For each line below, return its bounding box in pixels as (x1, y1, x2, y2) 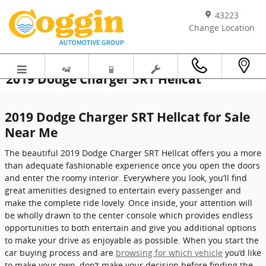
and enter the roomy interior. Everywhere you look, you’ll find (5, 172, 247, 183)
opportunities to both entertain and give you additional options (5, 221, 256, 233)
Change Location (188, 22, 255, 33)
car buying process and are (5, 246, 116, 258)
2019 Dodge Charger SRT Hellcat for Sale (5, 109, 250, 125)
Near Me (5, 124, 58, 141)
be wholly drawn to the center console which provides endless (5, 209, 253, 221)
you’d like (223, 246, 261, 258)
